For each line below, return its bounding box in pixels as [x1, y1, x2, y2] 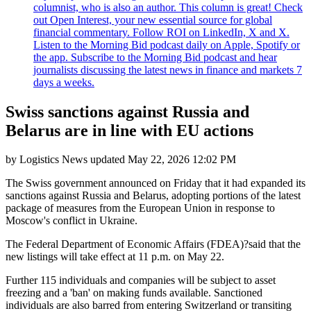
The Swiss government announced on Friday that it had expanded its [6, 177, 305, 190]
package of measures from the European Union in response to [6, 202, 275, 215]
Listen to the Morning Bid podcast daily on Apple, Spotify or [33, 38, 300, 51]
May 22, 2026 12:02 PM [128, 153, 236, 166]
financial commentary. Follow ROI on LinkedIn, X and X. [33, 26, 289, 38]
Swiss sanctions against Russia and [6, 102, 249, 121]
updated [87, 153, 128, 166]
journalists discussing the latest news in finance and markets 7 [33, 63, 302, 76]
